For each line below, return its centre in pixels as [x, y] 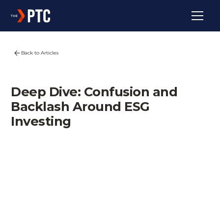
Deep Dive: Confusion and [94, 92]
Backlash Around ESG [80, 106]
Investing [41, 121]
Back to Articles [40, 53]
